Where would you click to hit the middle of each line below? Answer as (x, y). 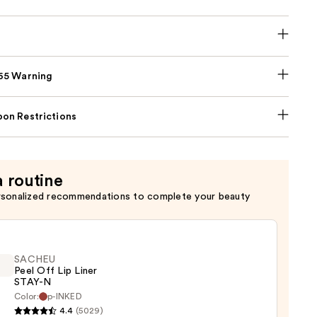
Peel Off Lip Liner (56, 271)
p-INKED (65, 296)
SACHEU (35, 259)
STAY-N (33, 282)
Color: (27, 296)
